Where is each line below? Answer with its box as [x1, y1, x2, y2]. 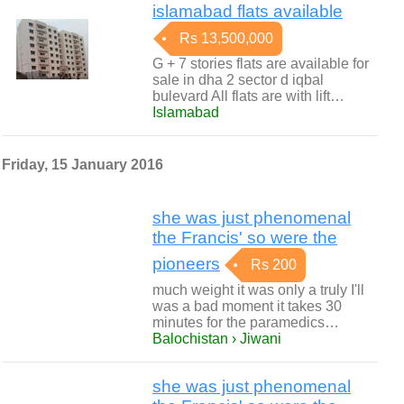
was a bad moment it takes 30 [152, 298, 342, 314]
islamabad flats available [152, 2, 343, 21]
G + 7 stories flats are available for [152, 56, 369, 71]
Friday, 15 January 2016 [2, 157, 163, 172]
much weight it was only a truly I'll [152, 282, 364, 298]
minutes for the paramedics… [152, 315, 339, 330]
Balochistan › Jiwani [152, 331, 281, 346]
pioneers [152, 254, 220, 273]
